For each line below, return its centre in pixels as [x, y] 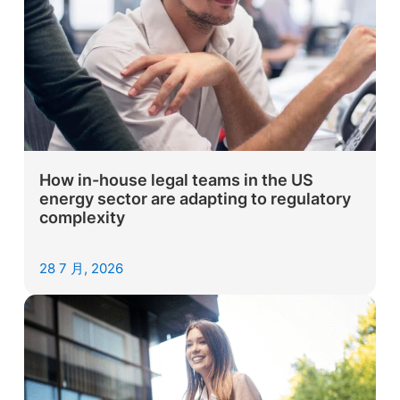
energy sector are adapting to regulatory [196, 199]
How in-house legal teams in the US [177, 180]
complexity [83, 218]
